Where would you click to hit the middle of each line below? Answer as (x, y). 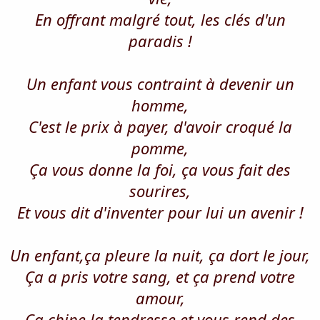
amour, (160, 297)
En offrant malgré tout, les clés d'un (160, 19)
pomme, (160, 147)
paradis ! (160, 40)
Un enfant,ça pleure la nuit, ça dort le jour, (160, 255)
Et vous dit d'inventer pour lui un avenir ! (160, 212)
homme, (160, 105)
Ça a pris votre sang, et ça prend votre (160, 276)
